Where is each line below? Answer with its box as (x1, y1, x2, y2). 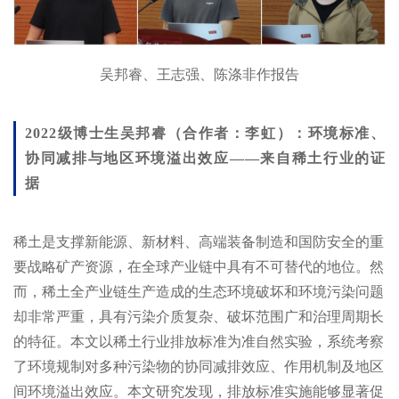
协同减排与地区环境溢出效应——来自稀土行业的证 (25, 150, 386, 166)
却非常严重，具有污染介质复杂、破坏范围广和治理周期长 (13, 308, 384, 324)
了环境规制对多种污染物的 (13, 358, 184, 374)
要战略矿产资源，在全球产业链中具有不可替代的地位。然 (13, 258, 384, 274)
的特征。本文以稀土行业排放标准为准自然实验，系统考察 (13, 333, 384, 349)
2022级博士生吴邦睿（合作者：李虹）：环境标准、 (25, 125, 386, 141)
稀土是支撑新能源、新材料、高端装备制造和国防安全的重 (13, 233, 384, 249)
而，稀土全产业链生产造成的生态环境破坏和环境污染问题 (13, 283, 384, 299)
